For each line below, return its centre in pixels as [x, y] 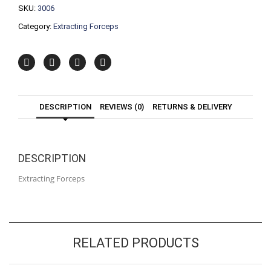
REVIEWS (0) [122, 106]
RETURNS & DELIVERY [192, 106]
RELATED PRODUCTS [135, 243]
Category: [36, 26]
